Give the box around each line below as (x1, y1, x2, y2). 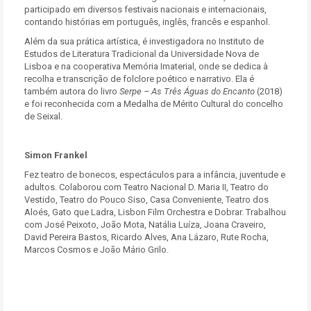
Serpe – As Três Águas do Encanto (119, 86, 255, 96)
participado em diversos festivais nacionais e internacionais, (24, 4, 267, 15)
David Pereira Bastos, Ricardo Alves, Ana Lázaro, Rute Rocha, (24, 232, 269, 242)
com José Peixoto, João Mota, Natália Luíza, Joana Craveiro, (24, 219, 266, 230)
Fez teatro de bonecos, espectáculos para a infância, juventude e (24, 169, 285, 180)
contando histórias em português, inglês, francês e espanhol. (24, 17, 270, 27)
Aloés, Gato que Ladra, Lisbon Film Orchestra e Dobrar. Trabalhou (24, 207, 286, 217)
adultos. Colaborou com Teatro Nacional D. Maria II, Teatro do (24, 182, 269, 192)
